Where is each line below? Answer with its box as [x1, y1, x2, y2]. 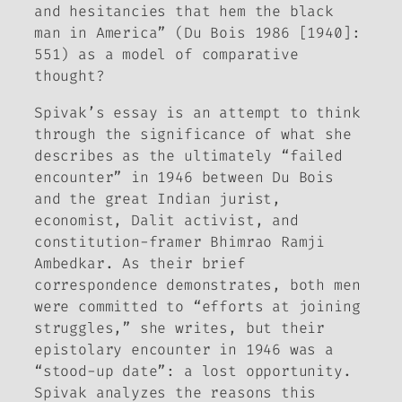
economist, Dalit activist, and [34, 210, 299, 230]
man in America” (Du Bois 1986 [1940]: [34, 23, 361, 43]
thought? [34, 66, 105, 86]
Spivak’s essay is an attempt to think [34, 102, 361, 122]
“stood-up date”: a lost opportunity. [34, 361, 352, 380]
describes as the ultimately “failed [34, 145, 343, 165]
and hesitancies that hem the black [34, 2, 334, 22]
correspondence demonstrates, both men [34, 275, 361, 294]
